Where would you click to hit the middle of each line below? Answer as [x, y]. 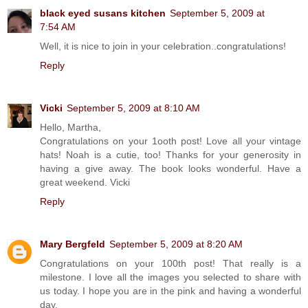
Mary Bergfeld [73, 244]
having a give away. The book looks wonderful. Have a [170, 168]
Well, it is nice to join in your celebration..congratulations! [163, 46]
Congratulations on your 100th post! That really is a [170, 263]
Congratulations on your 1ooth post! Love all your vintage [170, 141]
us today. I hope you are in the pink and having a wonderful [170, 290]
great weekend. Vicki [85, 182]
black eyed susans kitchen [103, 13]
